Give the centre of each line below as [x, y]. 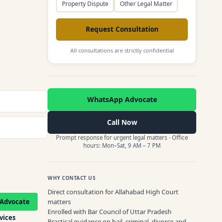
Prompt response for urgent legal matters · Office [122, 137]
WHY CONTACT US [72, 178]
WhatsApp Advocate [122, 99]
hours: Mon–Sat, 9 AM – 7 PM [122, 145]
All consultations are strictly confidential [122, 50]
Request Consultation [122, 29]
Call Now [122, 122]
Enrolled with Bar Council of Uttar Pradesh [110, 211]
